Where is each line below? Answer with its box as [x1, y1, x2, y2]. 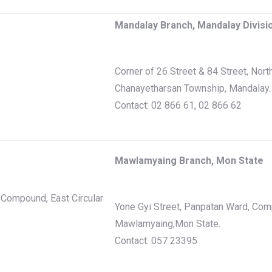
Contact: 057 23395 [115, 235, 197, 246]
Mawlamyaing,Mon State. [115, 218, 220, 229]
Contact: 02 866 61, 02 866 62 [115, 100, 242, 111]
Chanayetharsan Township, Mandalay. [115, 83, 271, 94]
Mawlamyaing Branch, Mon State [115, 155, 263, 166]
